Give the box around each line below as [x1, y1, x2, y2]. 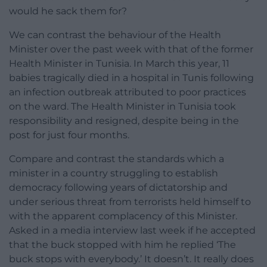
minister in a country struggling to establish [9, 167, 218, 179]
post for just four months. [9, 129, 129, 141]
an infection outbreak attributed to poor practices [9, 86, 246, 98]
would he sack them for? [9, 5, 127, 17]
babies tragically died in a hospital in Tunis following [9, 72, 254, 84]
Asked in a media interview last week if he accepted [9, 225, 256, 237]
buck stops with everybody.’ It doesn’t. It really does [9, 253, 254, 265]
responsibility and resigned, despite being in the [9, 115, 239, 127]
